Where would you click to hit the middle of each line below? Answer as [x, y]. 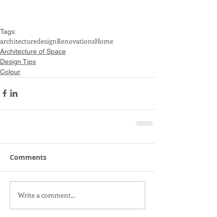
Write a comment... [46, 195]
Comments [28, 157]
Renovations [76, 41]
